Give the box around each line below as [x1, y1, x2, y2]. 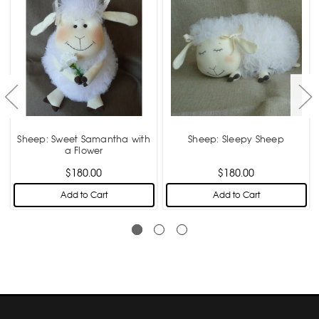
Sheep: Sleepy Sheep [188, 132, 284, 145]
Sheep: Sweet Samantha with [17, 132, 150, 145]
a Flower [64, 144, 103, 157]
